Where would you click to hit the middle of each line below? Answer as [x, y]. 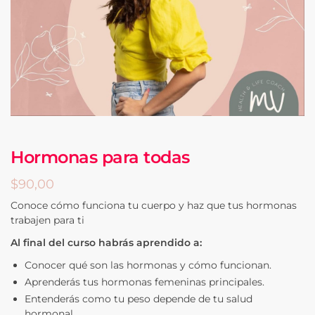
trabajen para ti [47, 220]
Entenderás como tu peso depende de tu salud [139, 298]
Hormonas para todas [100, 157]
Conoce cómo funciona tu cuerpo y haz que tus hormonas [154, 205]
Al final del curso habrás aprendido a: [106, 242]
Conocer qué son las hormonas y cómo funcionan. [148, 265]
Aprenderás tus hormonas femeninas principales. [144, 282]
